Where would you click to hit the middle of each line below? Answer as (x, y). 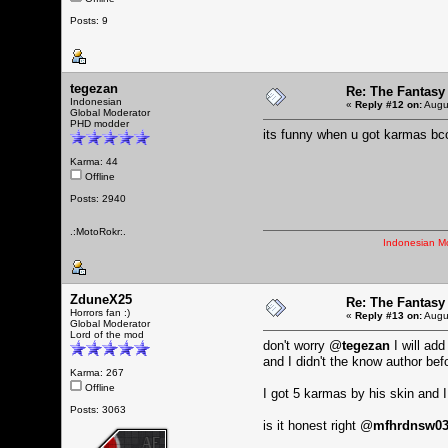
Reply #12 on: (388, 104)
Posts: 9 (89, 20)
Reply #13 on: (388, 315)
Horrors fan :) (100, 312)
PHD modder (99, 123)
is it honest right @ (318, 425)
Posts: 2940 (98, 198)
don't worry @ (302, 345)
